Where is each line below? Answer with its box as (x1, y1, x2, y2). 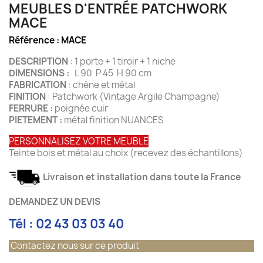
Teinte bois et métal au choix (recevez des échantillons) (9, 147, 243, 159)
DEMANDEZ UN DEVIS (9, 195, 100, 208)
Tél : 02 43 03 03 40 (9, 215, 124, 232)
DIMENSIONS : (9, 67, 75, 79)
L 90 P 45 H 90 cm (75, 67, 151, 79)
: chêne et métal (66, 79, 135, 91)
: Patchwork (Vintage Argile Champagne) (46, 90, 220, 103)
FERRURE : (9, 102, 53, 114)
